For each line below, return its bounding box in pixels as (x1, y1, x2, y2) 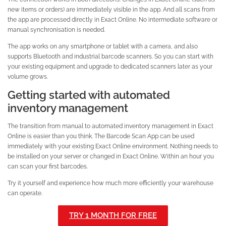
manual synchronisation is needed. (8, 25, 105, 33)
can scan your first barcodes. (8, 162, 88, 171)
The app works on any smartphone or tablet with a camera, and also (8, 42, 198, 50)
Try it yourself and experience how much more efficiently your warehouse (8, 179, 213, 187)
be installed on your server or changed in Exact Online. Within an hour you (8, 152, 214, 160)
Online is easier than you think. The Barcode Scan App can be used (8, 132, 194, 140)
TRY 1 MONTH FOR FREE (69, 211, 157, 220)
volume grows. (8, 73, 48, 81)
